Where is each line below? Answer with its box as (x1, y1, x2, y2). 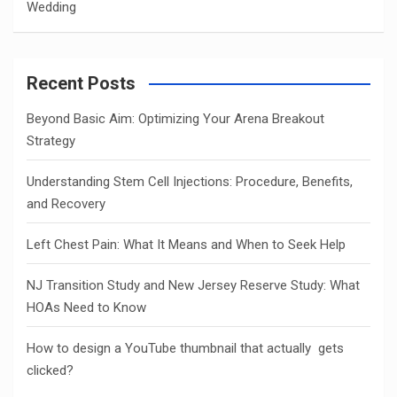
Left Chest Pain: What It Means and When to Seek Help (27, 237, 346, 253)
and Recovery (27, 196, 105, 212)
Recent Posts (27, 73, 136, 94)
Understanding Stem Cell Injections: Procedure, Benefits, (27, 174, 353, 190)
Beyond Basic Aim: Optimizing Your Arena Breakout (27, 111, 324, 127)
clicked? (27, 362, 74, 378)
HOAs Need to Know (27, 300, 146, 315)
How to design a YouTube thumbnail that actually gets (27, 340, 344, 356)
